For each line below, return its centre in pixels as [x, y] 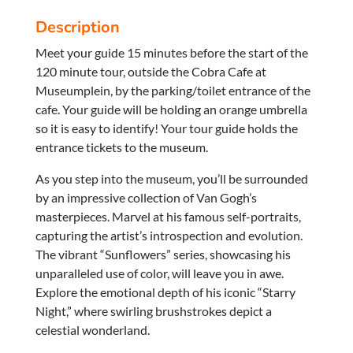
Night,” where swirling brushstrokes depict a [154, 311]
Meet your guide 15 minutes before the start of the [172, 52]
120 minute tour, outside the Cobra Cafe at [151, 71]
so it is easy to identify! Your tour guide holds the [167, 128]
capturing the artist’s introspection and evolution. [169, 235]
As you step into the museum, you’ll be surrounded [172, 178]
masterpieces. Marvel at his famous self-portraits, [169, 216]
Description [78, 27]
